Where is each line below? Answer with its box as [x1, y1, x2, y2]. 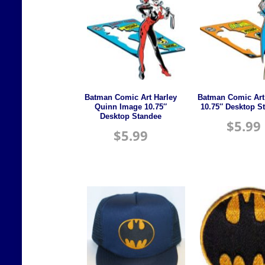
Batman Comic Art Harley [85, 93, 177, 102]
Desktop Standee [100, 112, 162, 121]
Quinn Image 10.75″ [95, 102, 167, 111]
